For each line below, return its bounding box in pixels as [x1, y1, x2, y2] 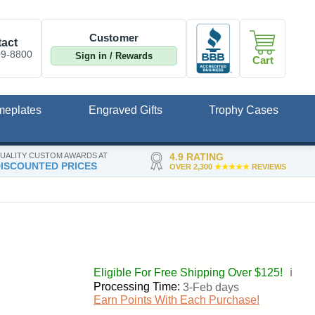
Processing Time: [94, 281, 180, 293]
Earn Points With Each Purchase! [94, 294, 259, 307]
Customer [89, 31, 139, 44]
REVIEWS [249, 162, 286, 171]
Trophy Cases [209, 104, 278, 117]
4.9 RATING [169, 150, 224, 162]
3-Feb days [183, 281, 239, 294]
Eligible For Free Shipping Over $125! [94, 266, 285, 279]
